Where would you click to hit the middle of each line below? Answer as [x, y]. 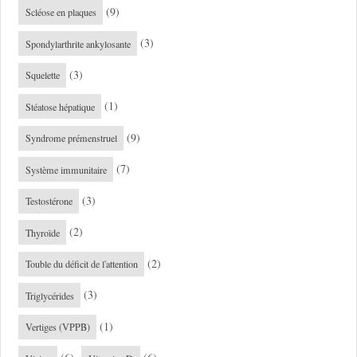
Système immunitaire [66, 169]
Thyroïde [42, 232]
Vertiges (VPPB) [57, 327]
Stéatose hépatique [60, 106]
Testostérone [49, 201]
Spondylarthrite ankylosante [78, 43]
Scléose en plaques [61, 12]
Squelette [42, 75]
